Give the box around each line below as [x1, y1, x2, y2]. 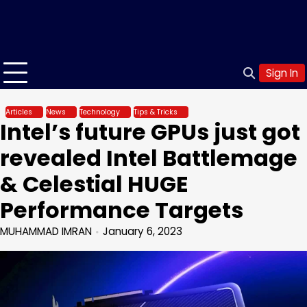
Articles [5, 107, 32, 117]
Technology [79, 107, 120, 117]
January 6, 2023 [103, 224, 182, 238]
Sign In [266, 66, 298, 80]
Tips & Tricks [134, 107, 177, 117]
